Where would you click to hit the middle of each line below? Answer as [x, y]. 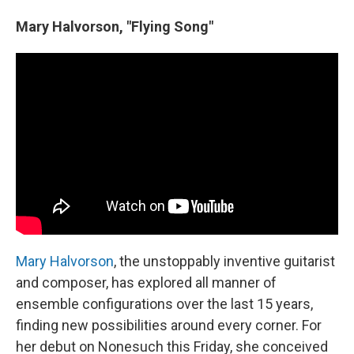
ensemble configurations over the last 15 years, [164, 303]
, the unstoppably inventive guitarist [224, 261]
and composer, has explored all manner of [146, 282]
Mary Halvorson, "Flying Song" [115, 27]
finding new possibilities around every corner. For [169, 325]
